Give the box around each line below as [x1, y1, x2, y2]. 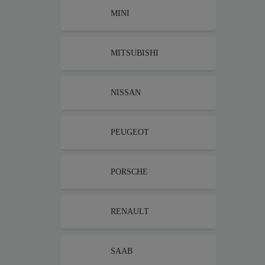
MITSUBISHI [111, 49, 159, 57]
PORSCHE [111, 167, 148, 176]
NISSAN [111, 88, 141, 97]
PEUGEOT [111, 128, 149, 137]
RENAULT [111, 207, 149, 216]
